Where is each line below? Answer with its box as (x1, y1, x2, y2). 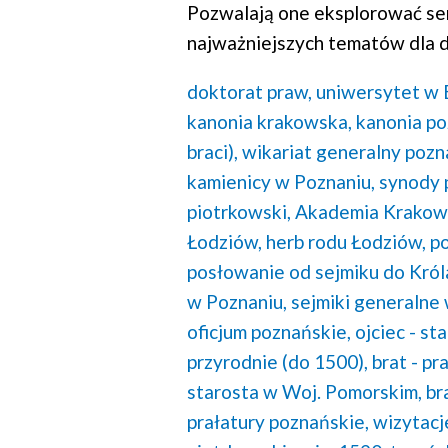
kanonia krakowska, (187, 109, 352, 133)
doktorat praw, (187, 79, 312, 103)
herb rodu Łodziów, (266, 229, 426, 253)
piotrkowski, (187, 199, 291, 223)
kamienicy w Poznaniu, (187, 169, 375, 193)
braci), (187, 139, 238, 163)
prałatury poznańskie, (187, 409, 369, 433)
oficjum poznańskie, (187, 319, 351, 343)
